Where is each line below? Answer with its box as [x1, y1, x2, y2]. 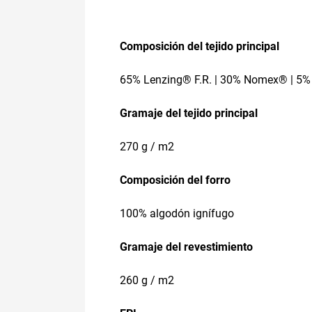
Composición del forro [120, 173, 231, 187]
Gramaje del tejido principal [120, 106, 258, 120]
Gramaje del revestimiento [120, 240, 253, 253]
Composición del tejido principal [120, 39, 279, 53]
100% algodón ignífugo [120, 206, 234, 220]
